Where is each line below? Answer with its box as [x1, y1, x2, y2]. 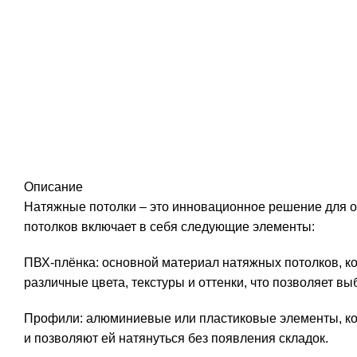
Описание [24, 180, 83, 194]
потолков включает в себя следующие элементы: [24, 220, 315, 233]
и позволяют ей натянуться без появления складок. [24, 331, 328, 345]
